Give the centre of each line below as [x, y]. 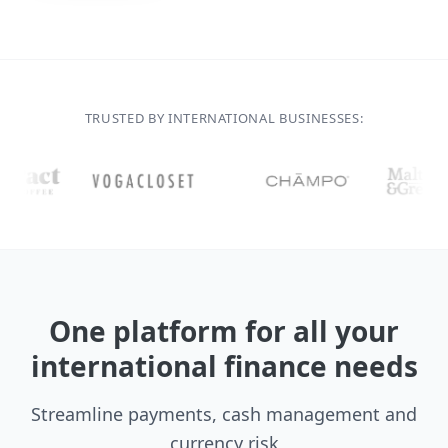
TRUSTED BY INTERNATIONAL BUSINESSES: [224, 117]
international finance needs [224, 365]
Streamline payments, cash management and [224, 413]
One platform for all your [224, 330]
